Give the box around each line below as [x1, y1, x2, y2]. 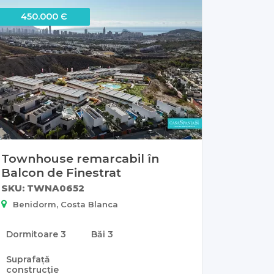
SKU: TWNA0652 [1, 182, 84, 194]
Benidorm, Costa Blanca [13, 199, 118, 209]
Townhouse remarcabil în [1, 150, 159, 166]
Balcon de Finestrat [1, 165, 121, 180]
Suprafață [6, 253, 50, 265]
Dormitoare [6, 228, 61, 240]
